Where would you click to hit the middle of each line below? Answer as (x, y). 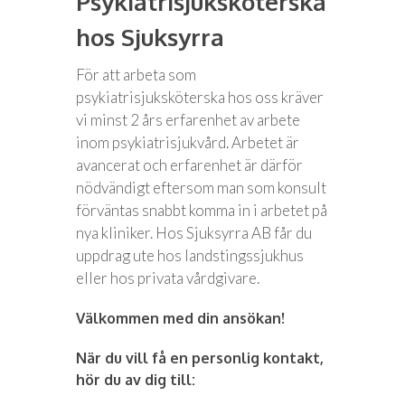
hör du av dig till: (136, 380)
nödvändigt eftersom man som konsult (201, 188)
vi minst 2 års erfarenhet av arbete (188, 120)
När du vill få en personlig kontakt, (200, 358)
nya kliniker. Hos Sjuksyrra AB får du (194, 233)
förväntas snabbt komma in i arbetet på (202, 210)
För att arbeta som (136, 75)
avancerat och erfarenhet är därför (189, 165)
